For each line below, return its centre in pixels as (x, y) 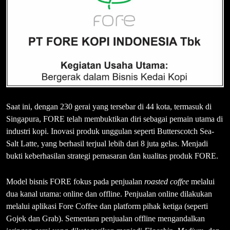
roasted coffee (167, 182)
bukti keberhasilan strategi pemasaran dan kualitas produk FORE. (112, 156)
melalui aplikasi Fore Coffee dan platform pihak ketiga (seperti (107, 206)
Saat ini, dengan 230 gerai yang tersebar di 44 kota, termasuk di (110, 107)
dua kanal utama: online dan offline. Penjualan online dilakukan (109, 194)
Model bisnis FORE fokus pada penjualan (75, 182)
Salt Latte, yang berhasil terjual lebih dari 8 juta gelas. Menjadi (107, 144)
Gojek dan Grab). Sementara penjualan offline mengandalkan (106, 219)
